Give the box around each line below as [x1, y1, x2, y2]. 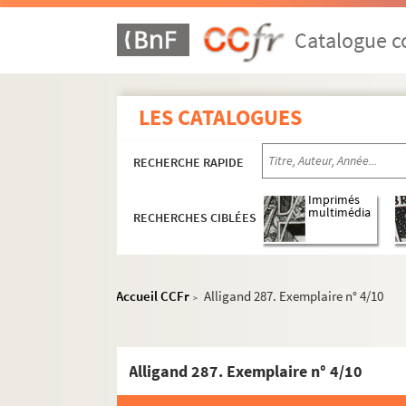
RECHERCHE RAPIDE [133, 154, 245, 170]
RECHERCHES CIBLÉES [133, 209, 257, 227]
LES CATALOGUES [139, 103, 303, 131]
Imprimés [308, 192, 361, 208]
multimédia [308, 205, 372, 221]
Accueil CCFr [116, 287, 190, 304]
